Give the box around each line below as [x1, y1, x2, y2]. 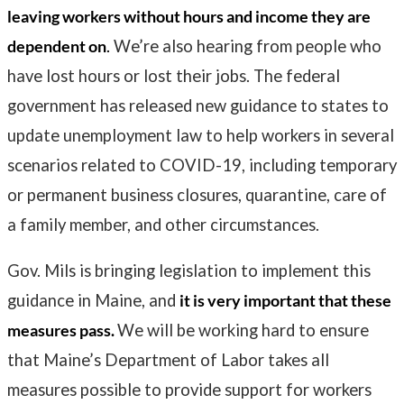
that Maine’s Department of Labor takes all [7, 350, 329, 371]
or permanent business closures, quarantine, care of [7, 184, 387, 205]
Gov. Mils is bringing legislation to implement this [7, 261, 371, 281]
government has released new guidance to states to [7, 95, 389, 115]
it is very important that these [179, 290, 391, 311]
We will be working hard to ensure [117, 320, 369, 341]
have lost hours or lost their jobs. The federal [7, 65, 340, 86]
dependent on [7, 35, 106, 56]
